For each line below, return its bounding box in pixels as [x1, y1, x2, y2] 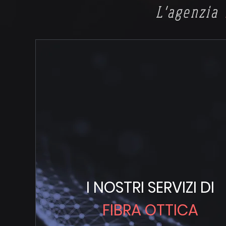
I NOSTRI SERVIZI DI [86, 177, 215, 198]
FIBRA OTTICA [102, 200, 199, 221]
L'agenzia [156, 3, 223, 21]
